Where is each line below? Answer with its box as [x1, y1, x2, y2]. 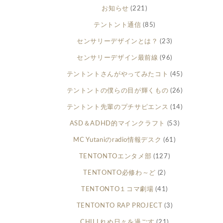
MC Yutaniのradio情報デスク [73, 137, 162, 144]
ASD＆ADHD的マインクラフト [69, 120, 166, 127]
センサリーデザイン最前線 [76, 55, 158, 62]
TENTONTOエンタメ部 [79, 153, 152, 160]
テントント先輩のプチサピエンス [66, 104, 169, 111]
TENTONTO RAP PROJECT [76, 203, 163, 210]
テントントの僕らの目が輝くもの [66, 88, 169, 95]
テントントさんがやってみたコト [66, 71, 169, 78]
